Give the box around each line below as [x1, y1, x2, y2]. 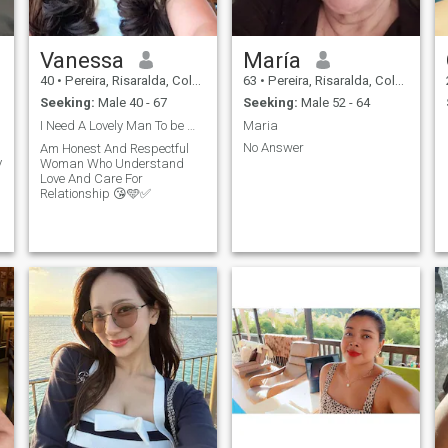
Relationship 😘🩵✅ [39, 186, 151, 202]
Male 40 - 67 [94, 95, 167, 111]
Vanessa [39, 46, 124, 73]
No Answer [242, 140, 304, 156]
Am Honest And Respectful [39, 141, 189, 157]
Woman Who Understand [39, 156, 184, 172]
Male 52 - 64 [297, 95, 370, 111]
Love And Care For [39, 171, 143, 187]
